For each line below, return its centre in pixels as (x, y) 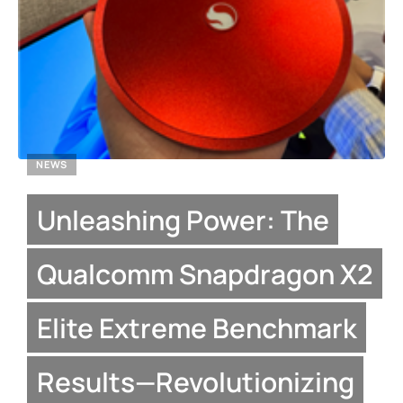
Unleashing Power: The (183, 219)
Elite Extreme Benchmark (197, 327)
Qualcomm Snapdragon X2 (205, 273)
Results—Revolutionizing (195, 381)
